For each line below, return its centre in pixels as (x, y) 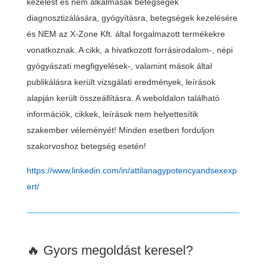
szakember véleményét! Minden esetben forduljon (120, 130)
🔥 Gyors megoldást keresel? (110, 250)
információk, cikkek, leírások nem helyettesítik (112, 114)
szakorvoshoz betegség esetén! (88, 146)
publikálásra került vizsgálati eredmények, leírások (121, 82)
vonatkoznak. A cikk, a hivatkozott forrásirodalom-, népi (129, 50)
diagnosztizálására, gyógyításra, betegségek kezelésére (132, 18)
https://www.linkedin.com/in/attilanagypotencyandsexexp (132, 170)
